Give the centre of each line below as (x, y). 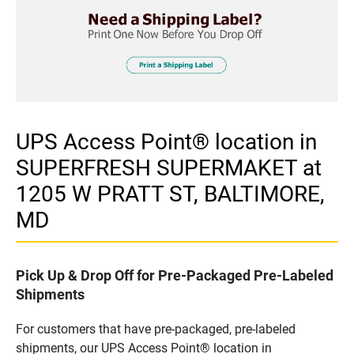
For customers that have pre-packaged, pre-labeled (156, 329)
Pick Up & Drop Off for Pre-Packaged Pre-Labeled (175, 275)
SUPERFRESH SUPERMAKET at (169, 168)
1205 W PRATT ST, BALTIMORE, (170, 194)
